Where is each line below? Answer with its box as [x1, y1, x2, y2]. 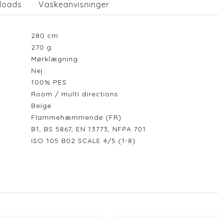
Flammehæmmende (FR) [31, 112, 127, 122]
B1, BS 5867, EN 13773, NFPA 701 [31, 124, 146, 133]
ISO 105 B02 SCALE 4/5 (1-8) [31, 136, 141, 145]
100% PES [31, 77, 72, 87]
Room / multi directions [31, 89, 123, 98]
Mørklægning [31, 54, 83, 63]
